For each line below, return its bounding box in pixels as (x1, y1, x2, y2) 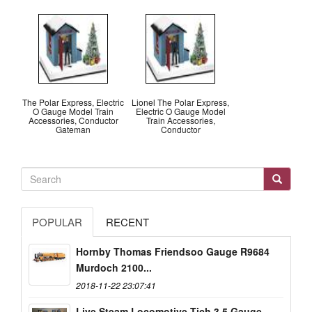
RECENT (106, 214, 149, 229)
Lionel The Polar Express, (132, 96, 229, 109)
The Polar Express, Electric (22, 96, 124, 109)
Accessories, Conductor (28, 114, 118, 127)
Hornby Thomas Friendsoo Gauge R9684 (76, 244, 270, 258)
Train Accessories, (146, 114, 215, 127)
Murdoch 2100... (76, 260, 152, 274)
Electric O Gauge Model (135, 105, 226, 118)
